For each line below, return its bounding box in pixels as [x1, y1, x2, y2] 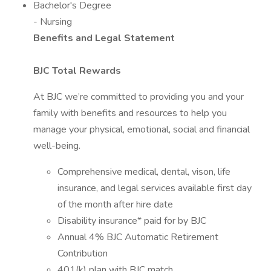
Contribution [57, 247, 108, 260]
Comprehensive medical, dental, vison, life [57, 165, 230, 178]
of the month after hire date [57, 198, 173, 211]
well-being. [33, 139, 80, 152]
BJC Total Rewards [33, 64, 121, 77]
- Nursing [33, 15, 72, 28]
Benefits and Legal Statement [33, 31, 175, 45]
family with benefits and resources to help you [33, 106, 227, 120]
